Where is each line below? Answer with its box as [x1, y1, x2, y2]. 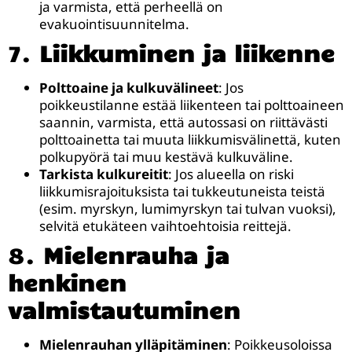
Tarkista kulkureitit [39, 165, 168, 184]
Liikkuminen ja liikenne [39, 38, 335, 68]
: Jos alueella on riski [168, 165, 294, 184]
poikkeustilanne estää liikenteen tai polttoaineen [39, 96, 344, 115]
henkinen [8, 268, 126, 297]
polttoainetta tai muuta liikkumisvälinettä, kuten [39, 130, 341, 149]
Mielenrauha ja [43, 240, 229, 269]
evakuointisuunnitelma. [39, 15, 189, 34]
